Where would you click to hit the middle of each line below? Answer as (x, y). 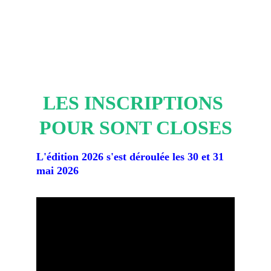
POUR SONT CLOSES (135, 128)
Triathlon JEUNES (135, 14)
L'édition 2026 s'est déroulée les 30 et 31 (132, 157)
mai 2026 (57, 171)
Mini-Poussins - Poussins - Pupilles (135, 35)
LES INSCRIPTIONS (135, 103)
